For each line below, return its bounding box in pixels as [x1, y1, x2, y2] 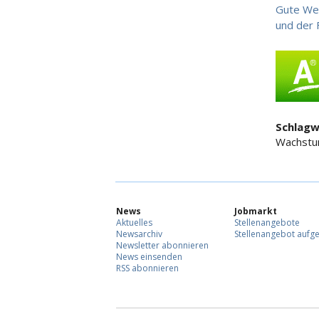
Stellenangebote [234, 216, 300, 229]
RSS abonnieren [116, 262, 179, 275]
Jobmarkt [234, 205, 277, 218]
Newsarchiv [116, 228, 162, 241]
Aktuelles [116, 216, 152, 229]
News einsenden [116, 251, 182, 263]
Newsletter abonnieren [116, 239, 209, 252]
